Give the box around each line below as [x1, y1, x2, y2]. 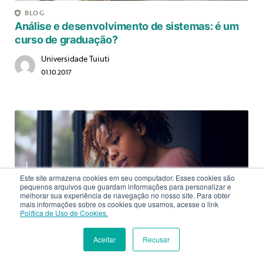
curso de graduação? [15, 33, 118, 46]
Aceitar [93, 234, 116, 244]
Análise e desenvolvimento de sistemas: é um [15, 20, 239, 33]
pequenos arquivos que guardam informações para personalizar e [20, 181, 231, 191]
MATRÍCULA [167, 244, 218, 255]
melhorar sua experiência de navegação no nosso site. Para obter [20, 190, 230, 200]
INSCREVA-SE [33, 244, 89, 255]
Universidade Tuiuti [41, 53, 110, 65]
